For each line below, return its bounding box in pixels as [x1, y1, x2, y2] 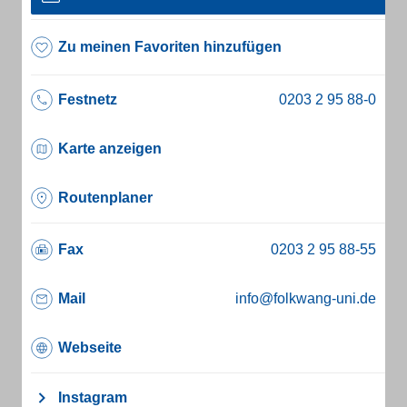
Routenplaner [58, 190, 153, 205]
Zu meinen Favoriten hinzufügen [58, 39, 282, 55]
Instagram [58, 390, 127, 405]
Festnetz [58, 92, 117, 107]
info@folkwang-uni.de [235, 291, 376, 306]
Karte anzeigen [58, 141, 162, 156]
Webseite [58, 340, 122, 355]
